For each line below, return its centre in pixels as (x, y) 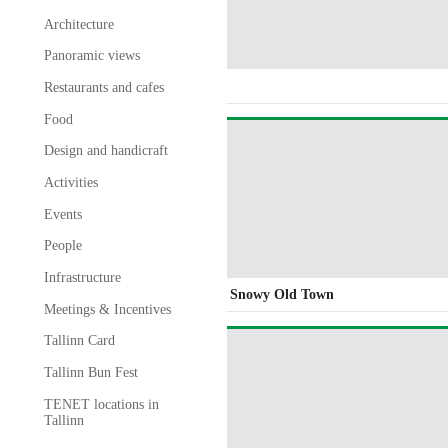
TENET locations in (101, 404)
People (62, 246)
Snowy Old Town (282, 294)
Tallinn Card (79, 341)
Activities (70, 182)
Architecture (78, 24)
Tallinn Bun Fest (90, 372)
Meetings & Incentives (107, 309)
